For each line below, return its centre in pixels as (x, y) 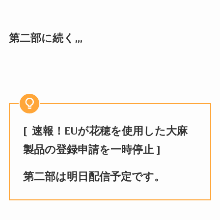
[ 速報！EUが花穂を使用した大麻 (105, 131)
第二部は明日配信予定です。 (94, 177)
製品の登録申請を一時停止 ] (91, 149)
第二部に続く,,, (45, 38)
